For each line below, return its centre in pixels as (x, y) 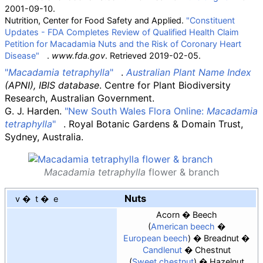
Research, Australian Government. (80, 98)
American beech (183, 227)
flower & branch (182, 172)
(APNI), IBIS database (52, 85)
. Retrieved (127, 55)
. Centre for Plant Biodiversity (165, 85)
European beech (156, 238)
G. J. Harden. (35, 111)
